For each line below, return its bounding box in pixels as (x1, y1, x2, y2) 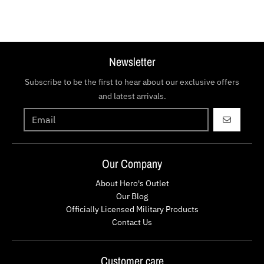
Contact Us (112, 216, 152, 227)
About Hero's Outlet (95, 177, 169, 189)
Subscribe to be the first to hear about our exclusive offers (25, 76, 239, 87)
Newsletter (109, 53, 155, 70)
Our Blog (116, 190, 148, 202)
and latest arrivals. (98, 90, 166, 101)
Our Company (102, 155, 162, 171)
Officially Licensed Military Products (65, 203, 199, 214)
